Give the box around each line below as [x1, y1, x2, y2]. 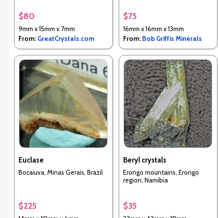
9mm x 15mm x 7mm [18, 25, 75, 33]
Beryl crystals [123, 156, 166, 165]
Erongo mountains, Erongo [123, 168, 199, 176]
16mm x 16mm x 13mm [123, 25, 184, 33]
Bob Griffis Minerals [142, 35, 202, 43]
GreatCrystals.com [37, 35, 94, 43]
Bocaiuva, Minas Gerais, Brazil [18, 168, 103, 176]
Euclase [18, 156, 44, 165]
